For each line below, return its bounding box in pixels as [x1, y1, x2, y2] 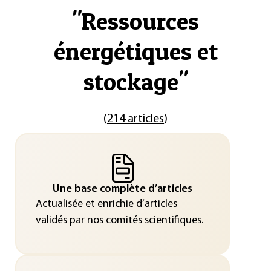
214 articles [107, 113, 164, 125]
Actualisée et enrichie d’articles [35, 198, 177, 210]
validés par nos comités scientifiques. [35, 214, 203, 226]
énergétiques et [53, 36, 218, 66]
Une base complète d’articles [53, 183, 192, 195]
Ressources [82, 6, 199, 36]
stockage [83, 67, 178, 96]
